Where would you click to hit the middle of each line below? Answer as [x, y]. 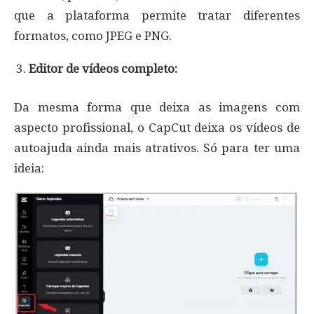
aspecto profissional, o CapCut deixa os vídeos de [157, 128]
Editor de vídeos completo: [103, 69]
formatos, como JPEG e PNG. [93, 36]
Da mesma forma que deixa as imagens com [157, 108]
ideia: [29, 169]
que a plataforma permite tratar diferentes [157, 16]
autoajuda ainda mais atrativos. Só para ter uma [157, 148]
